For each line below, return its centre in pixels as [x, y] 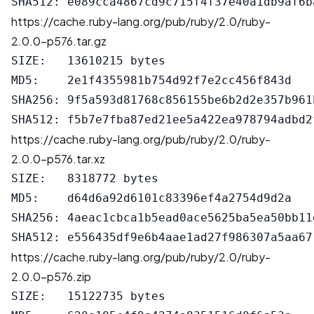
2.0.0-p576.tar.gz [59, 41]
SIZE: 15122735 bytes [88, 296]
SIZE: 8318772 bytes [85, 178]
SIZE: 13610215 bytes [88, 61]
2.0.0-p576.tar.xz [58, 159]
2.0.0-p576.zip [51, 277]
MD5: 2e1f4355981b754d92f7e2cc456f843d [151, 80]
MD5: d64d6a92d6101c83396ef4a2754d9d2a [151, 198]
